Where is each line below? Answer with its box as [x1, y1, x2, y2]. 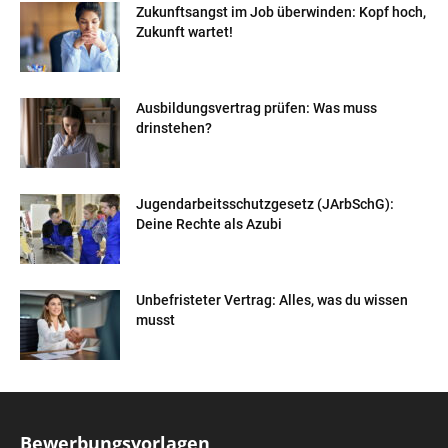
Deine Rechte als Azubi [136, 215, 282, 232]
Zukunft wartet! [136, 23, 233, 40]
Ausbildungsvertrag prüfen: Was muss [136, 99, 377, 116]
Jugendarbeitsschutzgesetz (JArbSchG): [136, 195, 394, 212]
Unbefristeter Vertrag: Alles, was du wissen [136, 291, 408, 308]
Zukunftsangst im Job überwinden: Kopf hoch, [136, 3, 426, 20]
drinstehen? [136, 119, 212, 136]
